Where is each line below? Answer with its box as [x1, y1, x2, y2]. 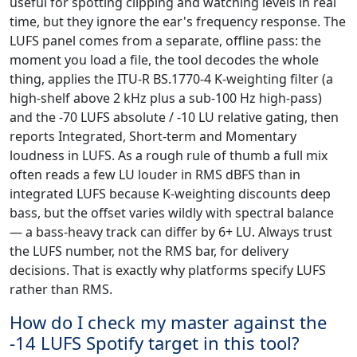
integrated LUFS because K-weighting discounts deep [10, 184, 331, 202]
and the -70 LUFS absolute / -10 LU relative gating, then [10, 108, 339, 126]
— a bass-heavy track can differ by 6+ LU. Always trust [10, 222, 332, 241]
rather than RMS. [10, 280, 112, 298]
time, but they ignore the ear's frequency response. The [10, 12, 346, 30]
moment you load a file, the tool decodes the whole [10, 50, 319, 69]
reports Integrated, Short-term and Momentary [10, 127, 296, 145]
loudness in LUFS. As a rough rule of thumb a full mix [10, 146, 328, 164]
